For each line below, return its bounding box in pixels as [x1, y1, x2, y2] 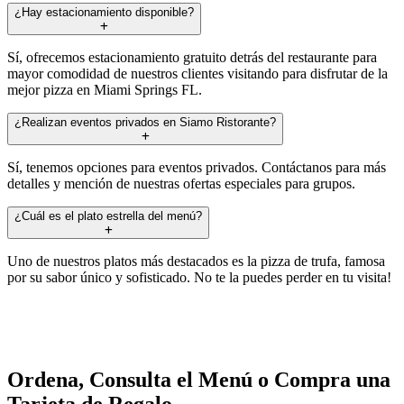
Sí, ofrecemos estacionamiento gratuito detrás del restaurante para [7, 49, 377, 65]
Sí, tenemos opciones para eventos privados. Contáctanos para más [7, 159, 386, 175]
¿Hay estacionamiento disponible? [14, 5, 194, 19]
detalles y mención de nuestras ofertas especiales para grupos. [7, 175, 355, 191]
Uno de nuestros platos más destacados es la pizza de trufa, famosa [7, 252, 385, 269]
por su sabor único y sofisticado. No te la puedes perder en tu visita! [7, 269, 391, 285]
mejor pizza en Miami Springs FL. [7, 81, 202, 97]
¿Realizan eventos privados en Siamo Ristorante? [14, 115, 276, 129]
